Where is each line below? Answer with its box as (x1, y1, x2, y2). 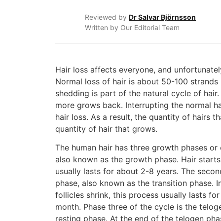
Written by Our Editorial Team (85, 23, 180, 32)
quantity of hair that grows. (55, 124, 157, 134)
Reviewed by (85, 13, 129, 21)
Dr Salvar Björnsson (129, 13, 196, 21)
